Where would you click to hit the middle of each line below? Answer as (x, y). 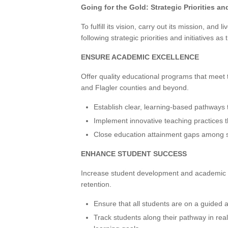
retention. (96, 184)
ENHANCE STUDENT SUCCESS (134, 154)
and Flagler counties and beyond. (135, 88)
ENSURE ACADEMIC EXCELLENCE (140, 57)
